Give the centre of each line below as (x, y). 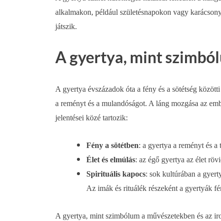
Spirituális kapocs (116, 174)
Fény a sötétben (112, 146)
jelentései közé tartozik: (92, 118)
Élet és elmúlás (111, 160)
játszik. (66, 26)
